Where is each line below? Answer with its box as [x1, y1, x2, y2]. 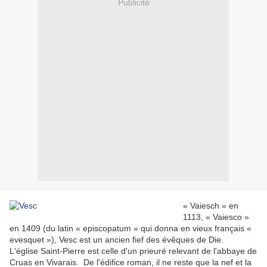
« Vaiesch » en [183, 201, 238, 211]
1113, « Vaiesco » [183, 212, 249, 222]
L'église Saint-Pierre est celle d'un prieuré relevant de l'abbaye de [10, 246, 257, 256]
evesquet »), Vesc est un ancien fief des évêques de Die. [10, 235, 223, 245]
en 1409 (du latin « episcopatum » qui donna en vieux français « [10, 223, 252, 234]
